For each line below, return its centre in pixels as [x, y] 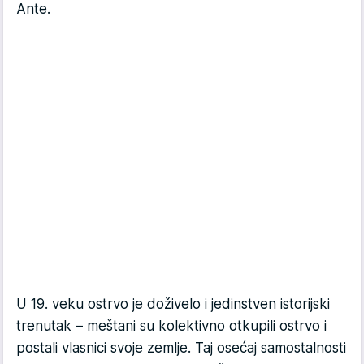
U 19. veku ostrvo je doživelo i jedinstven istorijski [173, 304]
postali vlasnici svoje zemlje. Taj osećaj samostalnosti [181, 348]
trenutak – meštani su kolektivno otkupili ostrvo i [171, 326]
